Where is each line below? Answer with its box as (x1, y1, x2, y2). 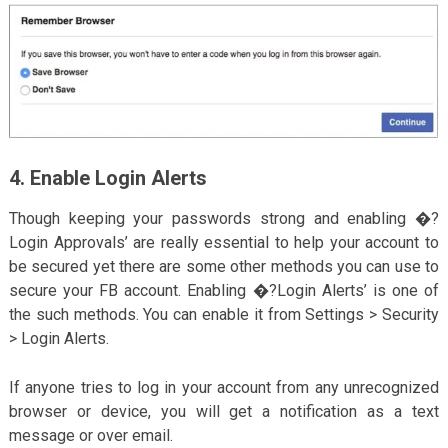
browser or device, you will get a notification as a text (8, 402, 440, 422)
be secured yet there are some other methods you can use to (8, 257, 440, 277)
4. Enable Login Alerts (8, 166, 207, 191)
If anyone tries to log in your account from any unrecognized (8, 378, 440, 398)
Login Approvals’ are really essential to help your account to (8, 233, 440, 253)
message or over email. (8, 426, 173, 446)
